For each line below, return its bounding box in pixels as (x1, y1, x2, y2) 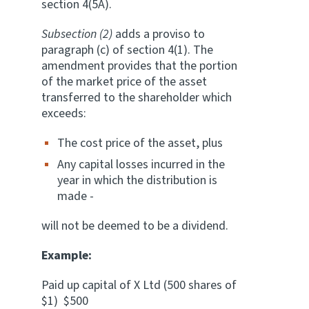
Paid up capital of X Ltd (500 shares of (41, 277, 237, 294)
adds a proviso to (112, 26, 205, 43)
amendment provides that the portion (41, 57, 237, 74)
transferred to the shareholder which (41, 89, 232, 106)
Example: (41, 247, 92, 264)
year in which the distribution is (57, 172, 217, 189)
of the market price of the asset (41, 73, 207, 90)
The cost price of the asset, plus (57, 134, 223, 152)
